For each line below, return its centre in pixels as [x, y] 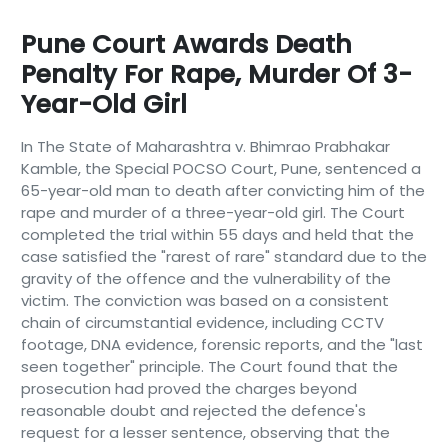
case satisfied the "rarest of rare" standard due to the [223, 256]
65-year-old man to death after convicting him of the [222, 190]
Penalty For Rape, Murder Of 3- [216, 74]
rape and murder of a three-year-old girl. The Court [212, 212]
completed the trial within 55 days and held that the [217, 234]
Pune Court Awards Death [186, 44]
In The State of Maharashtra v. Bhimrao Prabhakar [205, 146]
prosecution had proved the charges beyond [188, 388]
